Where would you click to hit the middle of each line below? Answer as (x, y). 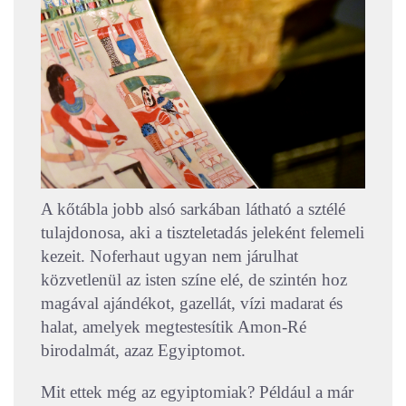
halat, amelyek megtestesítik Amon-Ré (174, 327)
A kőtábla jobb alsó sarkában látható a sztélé (193, 209)
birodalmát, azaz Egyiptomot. (143, 351)
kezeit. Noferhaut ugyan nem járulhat (169, 256)
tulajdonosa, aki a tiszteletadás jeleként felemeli (203, 233)
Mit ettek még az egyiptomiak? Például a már (197, 392)
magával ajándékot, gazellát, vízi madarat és (192, 304)
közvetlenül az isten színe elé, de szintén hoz (194, 280)
